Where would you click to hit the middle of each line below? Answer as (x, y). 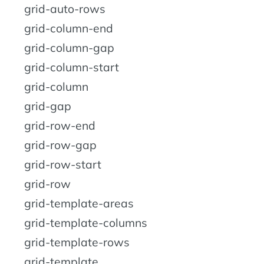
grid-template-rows (77, 242)
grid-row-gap (60, 145)
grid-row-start (63, 165)
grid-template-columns (86, 223)
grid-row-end (60, 126)
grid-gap (48, 106)
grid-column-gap (69, 48)
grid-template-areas (79, 204)
